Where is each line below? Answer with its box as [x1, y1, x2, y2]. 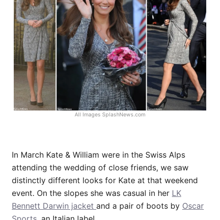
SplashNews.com [102, 111, 145, 118]
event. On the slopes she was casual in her [12, 188, 172, 198]
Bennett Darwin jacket [12, 201, 96, 211]
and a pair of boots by [96, 201, 182, 211]
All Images [75, 111, 102, 118]
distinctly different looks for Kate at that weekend [12, 175, 198, 186]
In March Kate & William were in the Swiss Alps [12, 150, 185, 160]
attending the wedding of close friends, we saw [12, 163, 189, 173]
